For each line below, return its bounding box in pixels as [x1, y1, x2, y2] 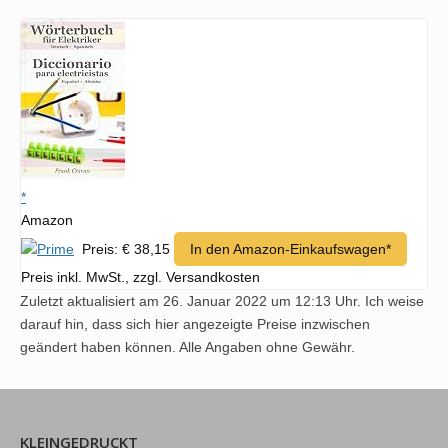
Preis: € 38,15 [74, 241, 174, 258]
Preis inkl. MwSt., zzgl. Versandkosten [21, 269, 260, 286]
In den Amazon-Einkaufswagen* [190, 241, 391, 258]
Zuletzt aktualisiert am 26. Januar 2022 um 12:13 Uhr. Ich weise [20, 293, 424, 310]
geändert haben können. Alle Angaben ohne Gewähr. [20, 339, 355, 356]
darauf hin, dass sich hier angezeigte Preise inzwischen [20, 316, 370, 333]
